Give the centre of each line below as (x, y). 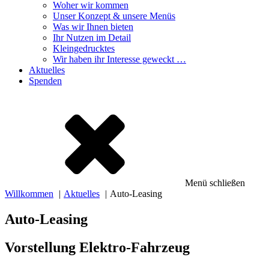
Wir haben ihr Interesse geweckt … (119, 59)
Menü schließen (215, 183)
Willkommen (29, 194)
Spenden (45, 81)
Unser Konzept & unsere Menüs (114, 16)
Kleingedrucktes (84, 48)
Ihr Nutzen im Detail (92, 38)
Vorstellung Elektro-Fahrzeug (97, 247)
